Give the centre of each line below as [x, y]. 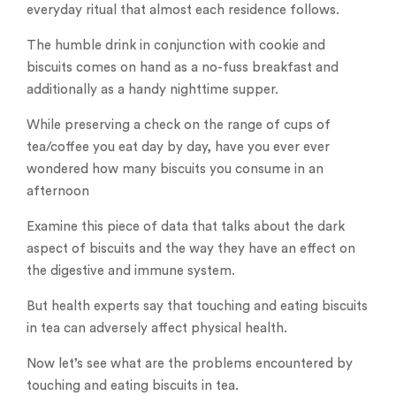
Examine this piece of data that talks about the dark [186, 227]
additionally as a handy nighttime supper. [152, 90]
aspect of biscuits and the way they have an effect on [191, 249]
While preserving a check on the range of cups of [179, 126]
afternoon [58, 192]
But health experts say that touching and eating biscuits [197, 307]
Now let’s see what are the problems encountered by [190, 364]
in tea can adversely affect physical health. [157, 329]
